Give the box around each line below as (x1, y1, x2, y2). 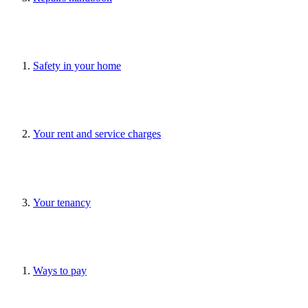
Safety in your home (33, 60, 121, 72)
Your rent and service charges (33, 128, 161, 140)
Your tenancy (33, 196, 91, 208)
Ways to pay (33, 264, 87, 276)
